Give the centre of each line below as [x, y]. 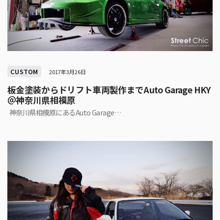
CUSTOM [24, 72]
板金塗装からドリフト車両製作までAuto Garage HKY [109, 90]
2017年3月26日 [67, 72]
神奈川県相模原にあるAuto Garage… [66, 112]
